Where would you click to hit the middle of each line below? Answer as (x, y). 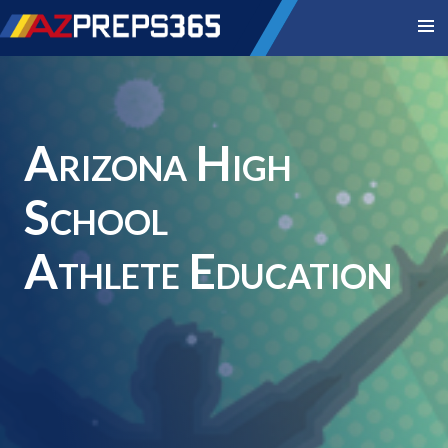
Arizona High (158, 162)
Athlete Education (208, 270)
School (96, 216)
